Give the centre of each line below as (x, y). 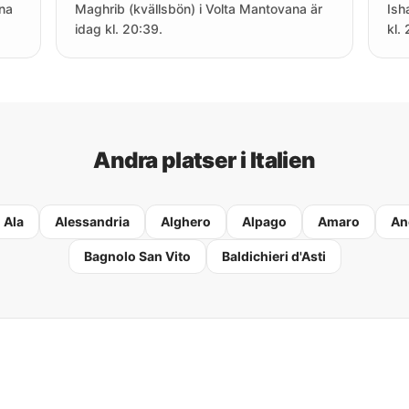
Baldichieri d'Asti (273, 256)
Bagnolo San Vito (137, 256)
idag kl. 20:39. (119, 29)
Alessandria (92, 221)
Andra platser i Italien (204, 160)
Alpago (264, 221)
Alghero (186, 221)
